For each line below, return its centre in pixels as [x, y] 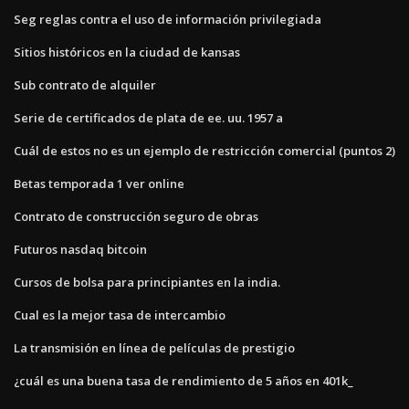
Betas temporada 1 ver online [99, 183]
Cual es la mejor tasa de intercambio [120, 315]
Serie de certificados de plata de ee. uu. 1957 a [148, 117]
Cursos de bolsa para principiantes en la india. [147, 282]
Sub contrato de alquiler [85, 84]
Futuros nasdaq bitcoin [80, 249]
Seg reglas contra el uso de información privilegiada [168, 19]
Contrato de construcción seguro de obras [136, 216]
